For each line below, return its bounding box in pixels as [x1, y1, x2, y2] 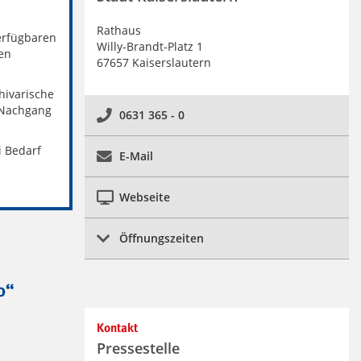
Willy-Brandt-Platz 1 [96, 39, 203, 55]
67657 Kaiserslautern [96, 55, 211, 71]
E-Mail [118, 148, 153, 164]
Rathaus [96, 23, 141, 39]
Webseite [118, 189, 170, 205]
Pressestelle [96, 338, 180, 359]
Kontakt [96, 322, 138, 335]
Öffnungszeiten [118, 230, 204, 247]
